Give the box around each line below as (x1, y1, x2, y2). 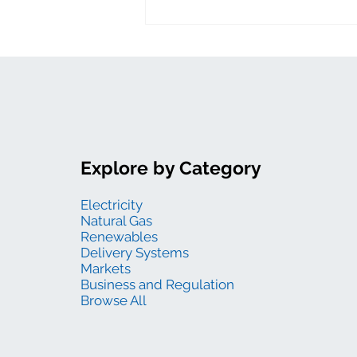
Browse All (80, 292, 147, 309)
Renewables (80, 229, 158, 245)
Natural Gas (80, 213, 152, 229)
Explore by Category (80, 156, 261, 178)
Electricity (80, 197, 143, 214)
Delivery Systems (80, 245, 189, 261)
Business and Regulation (80, 277, 234, 293)
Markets (80, 261, 131, 277)
